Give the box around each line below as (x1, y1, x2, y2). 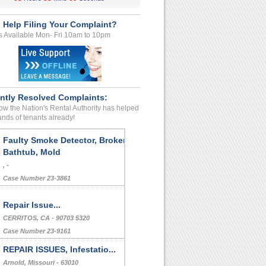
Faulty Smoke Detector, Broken (3, 135, 128, 145)
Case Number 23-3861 (3, 175, 71, 182)
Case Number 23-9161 (3, 227, 71, 235)
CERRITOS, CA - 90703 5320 (3, 214, 90, 221)
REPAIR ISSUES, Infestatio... (3, 245, 116, 254)
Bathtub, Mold (3, 147, 61, 157)
